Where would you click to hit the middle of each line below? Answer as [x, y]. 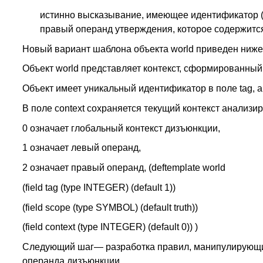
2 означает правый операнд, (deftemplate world [124, 168]
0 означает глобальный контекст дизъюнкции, [121, 128]
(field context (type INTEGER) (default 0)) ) [110, 227]
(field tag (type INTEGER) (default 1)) [99, 187]
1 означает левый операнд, [81, 148]
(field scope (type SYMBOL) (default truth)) [110, 207]
